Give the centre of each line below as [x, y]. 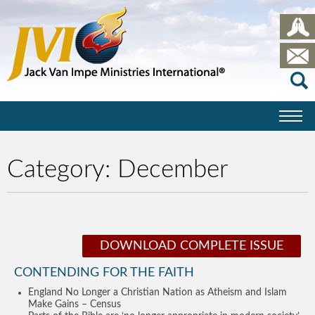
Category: [62, 170]
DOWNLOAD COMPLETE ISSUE [192, 246]
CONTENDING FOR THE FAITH [104, 273]
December [173, 170]
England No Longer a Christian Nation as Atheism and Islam [157, 292]
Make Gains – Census [75, 304]
